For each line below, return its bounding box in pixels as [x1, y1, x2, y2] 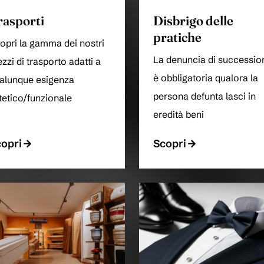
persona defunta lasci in [153, 91, 256, 103]
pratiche [153, 29, 202, 46]
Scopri [153, 137, 186, 151]
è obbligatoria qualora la [153, 72, 258, 84]
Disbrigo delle [153, 13, 233, 29]
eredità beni [153, 109, 204, 121]
